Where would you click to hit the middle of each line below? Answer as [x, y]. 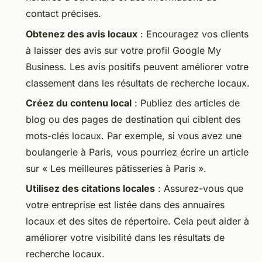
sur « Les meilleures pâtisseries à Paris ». [116, 168]
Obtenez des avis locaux [82, 34]
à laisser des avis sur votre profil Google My [123, 50]
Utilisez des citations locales [90, 189]
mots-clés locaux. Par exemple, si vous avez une [134, 135]
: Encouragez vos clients [193, 34]
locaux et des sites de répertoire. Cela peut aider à [137, 221]
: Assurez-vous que [199, 189]
